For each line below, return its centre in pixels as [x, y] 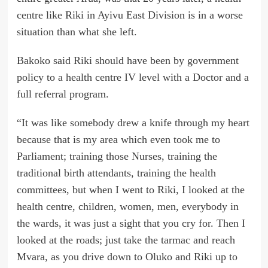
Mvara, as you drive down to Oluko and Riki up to [127, 257]
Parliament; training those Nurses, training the [117, 156]
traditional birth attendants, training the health [116, 173]
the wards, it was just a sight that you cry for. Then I [131, 223]
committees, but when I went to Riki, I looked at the [130, 190]
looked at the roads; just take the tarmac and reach [126, 240]
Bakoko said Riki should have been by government [127, 61]
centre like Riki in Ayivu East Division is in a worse [130, 15]
